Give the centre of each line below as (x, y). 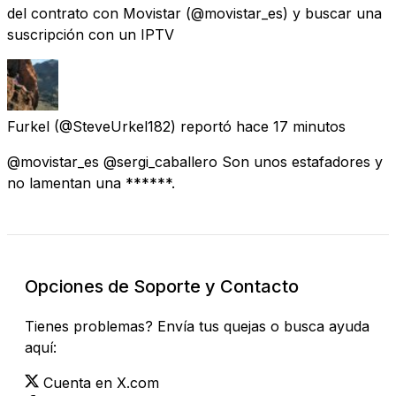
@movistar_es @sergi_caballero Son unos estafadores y (195, 161)
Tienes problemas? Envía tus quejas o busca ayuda (197, 326)
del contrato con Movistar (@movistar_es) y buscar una (194, 13)
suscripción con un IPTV (91, 34)
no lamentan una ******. (91, 183)
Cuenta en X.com (101, 382)
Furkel (28, 126)
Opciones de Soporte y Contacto (162, 286)
